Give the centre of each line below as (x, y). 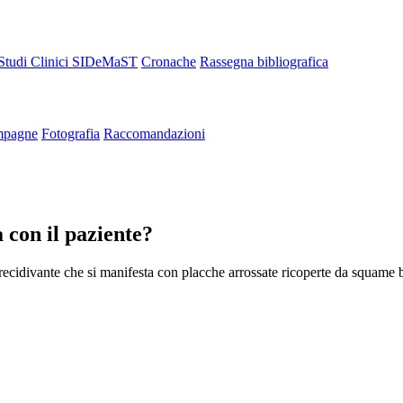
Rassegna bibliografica (264, 61)
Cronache (169, 61)
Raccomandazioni (154, 133)
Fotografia (71, 133)
